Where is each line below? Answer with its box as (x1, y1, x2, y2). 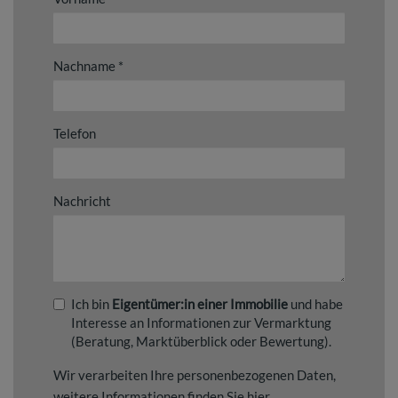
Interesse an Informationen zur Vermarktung (71, 314, 331, 330)
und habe (288, 295, 343, 312)
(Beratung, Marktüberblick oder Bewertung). (71, 332, 331, 349)
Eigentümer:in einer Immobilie (112, 295, 288, 312)
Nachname (53, 57, 115, 74)
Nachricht (53, 192, 111, 209)
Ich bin (71, 295, 112, 312)
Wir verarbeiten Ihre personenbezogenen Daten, (53, 366, 336, 383)
